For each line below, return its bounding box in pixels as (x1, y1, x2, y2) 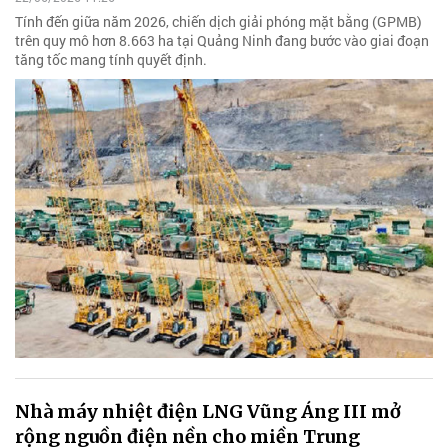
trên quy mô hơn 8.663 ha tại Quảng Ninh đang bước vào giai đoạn (15, 31, 429, 51)
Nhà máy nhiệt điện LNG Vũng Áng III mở (15, 399, 401, 423)
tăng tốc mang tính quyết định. (15, 50, 207, 70)
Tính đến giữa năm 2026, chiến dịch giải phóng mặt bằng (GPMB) (15, 12, 422, 32)
